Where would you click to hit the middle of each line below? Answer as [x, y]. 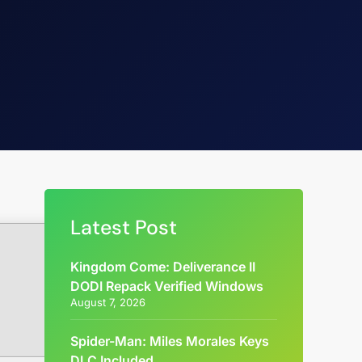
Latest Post [124, 227]
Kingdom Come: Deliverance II [163, 267]
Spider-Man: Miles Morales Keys [170, 341]
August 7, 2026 [108, 302]
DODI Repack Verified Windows [167, 286]
